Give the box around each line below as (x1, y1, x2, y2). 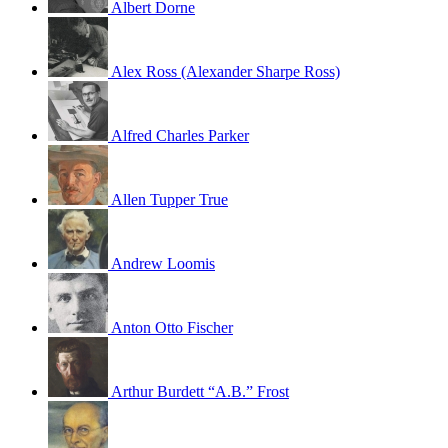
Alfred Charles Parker (111, 126, 249, 144)
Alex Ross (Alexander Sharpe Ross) (111, 62, 340, 80)
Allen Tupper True (111, 190, 228, 208)
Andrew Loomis (111, 254, 215, 272)
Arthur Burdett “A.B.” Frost (111, 382, 289, 400)
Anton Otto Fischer (111, 318, 233, 336)
